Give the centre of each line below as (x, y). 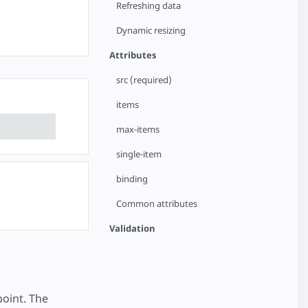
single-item (139, 154)
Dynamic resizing (151, 30)
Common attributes (157, 203)
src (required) (144, 80)
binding (132, 179)
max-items (138, 129)
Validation (133, 228)
